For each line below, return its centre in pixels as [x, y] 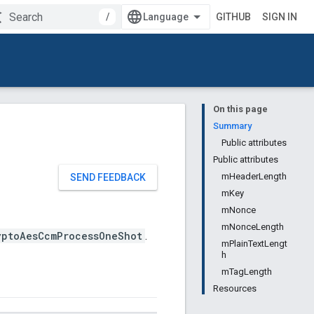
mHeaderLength [254, 176]
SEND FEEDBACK [108, 177]
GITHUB [233, 17]
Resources [235, 288]
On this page [240, 109]
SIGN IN [280, 17]
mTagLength [247, 272]
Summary [232, 126]
